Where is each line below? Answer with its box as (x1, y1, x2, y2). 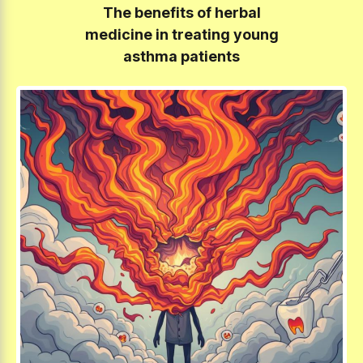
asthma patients (123, 47, 240, 65)
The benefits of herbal (102, 3, 261, 21)
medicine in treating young (84, 25, 279, 43)
